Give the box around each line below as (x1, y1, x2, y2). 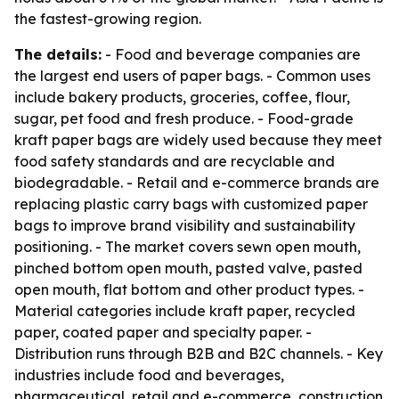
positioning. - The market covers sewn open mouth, (14, 238, 361, 256)
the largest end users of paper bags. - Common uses (14, 67, 370, 85)
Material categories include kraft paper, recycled (14, 302, 355, 320)
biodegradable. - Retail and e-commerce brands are (14, 174, 379, 191)
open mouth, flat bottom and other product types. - (14, 281, 364, 298)
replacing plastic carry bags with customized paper (14, 195, 368, 213)
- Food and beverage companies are (102, 45, 361, 63)
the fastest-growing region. (14, 10, 201, 28)
